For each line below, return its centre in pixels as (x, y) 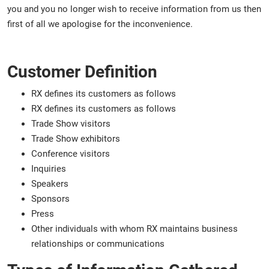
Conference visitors (71, 153)
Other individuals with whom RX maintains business (134, 228)
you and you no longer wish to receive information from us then (134, 9)
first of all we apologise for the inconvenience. (100, 24)
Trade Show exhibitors (76, 138)
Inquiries (49, 168)
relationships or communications (98, 243)
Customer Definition (82, 72)
